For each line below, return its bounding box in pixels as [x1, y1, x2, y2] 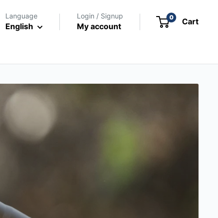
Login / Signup [77, 12, 123, 20]
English [5, 21, 33, 31]
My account [77, 21, 121, 31]
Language [5, 12, 37, 20]
